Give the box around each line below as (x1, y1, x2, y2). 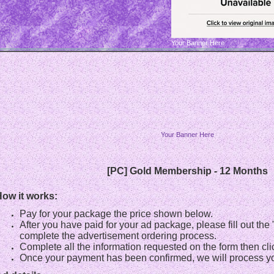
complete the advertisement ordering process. (20, 231, 217, 241)
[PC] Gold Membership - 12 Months (107, 166, 268, 176)
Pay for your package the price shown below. (20, 209, 213, 219)
